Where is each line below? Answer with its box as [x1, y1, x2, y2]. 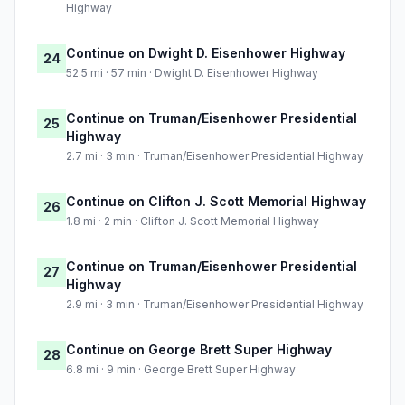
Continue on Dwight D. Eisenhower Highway [66, 45, 345, 61]
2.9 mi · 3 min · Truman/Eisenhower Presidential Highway [66, 297, 363, 312]
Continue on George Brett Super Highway [66, 342, 332, 358]
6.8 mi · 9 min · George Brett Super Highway [66, 363, 296, 377]
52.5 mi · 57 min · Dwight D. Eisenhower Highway [66, 66, 318, 80]
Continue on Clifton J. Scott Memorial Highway [66, 193, 366, 210]
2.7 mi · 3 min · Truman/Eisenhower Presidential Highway [66, 149, 363, 164]
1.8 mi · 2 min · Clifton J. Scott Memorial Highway [66, 214, 319, 229]
